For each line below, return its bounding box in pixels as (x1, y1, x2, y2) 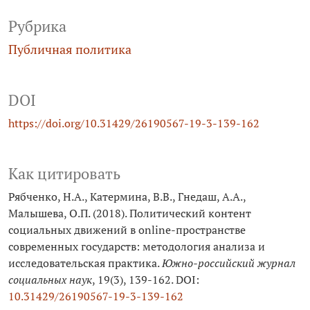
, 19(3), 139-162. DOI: (92, 272, 199, 288)
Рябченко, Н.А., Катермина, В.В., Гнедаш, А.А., (8, 189, 246, 205)
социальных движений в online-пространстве (8, 222, 246, 238)
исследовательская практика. (8, 255, 162, 271)
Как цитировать (8, 164, 120, 184)
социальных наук (8, 272, 92, 288)
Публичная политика (8, 42, 131, 58)
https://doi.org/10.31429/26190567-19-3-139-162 (8, 116, 259, 131)
